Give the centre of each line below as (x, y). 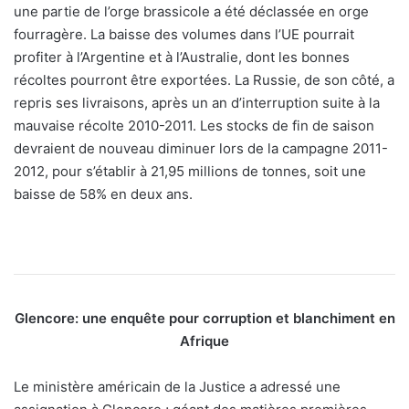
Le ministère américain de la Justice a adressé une (177, 387)
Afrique (204, 341)
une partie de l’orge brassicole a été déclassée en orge (191, 12)
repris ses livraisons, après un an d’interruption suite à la (197, 103)
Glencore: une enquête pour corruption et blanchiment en (204, 319)
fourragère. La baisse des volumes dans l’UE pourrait (184, 35)
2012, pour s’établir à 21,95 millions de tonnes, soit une (190, 172)
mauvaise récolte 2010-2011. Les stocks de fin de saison (194, 126)
